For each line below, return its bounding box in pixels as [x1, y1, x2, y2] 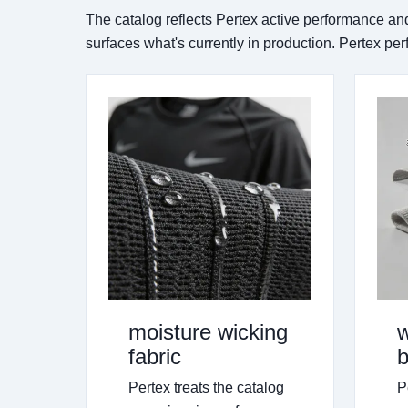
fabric [128, 343, 181, 369]
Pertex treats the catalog [128, 379, 284, 395]
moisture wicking [128, 319, 288, 344]
